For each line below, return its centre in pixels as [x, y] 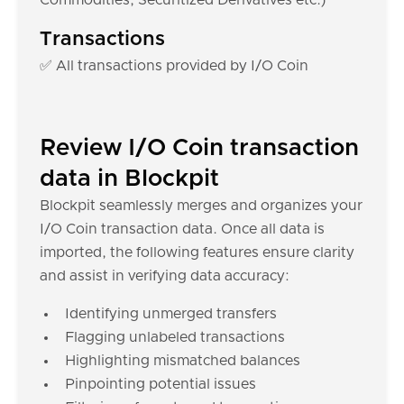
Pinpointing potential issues [161, 384]
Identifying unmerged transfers [171, 314]
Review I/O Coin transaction [199, 148]
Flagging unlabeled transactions [175, 337]
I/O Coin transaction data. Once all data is [182, 229]
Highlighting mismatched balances [183, 361]
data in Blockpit [129, 179]
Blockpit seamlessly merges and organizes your [201, 206]
